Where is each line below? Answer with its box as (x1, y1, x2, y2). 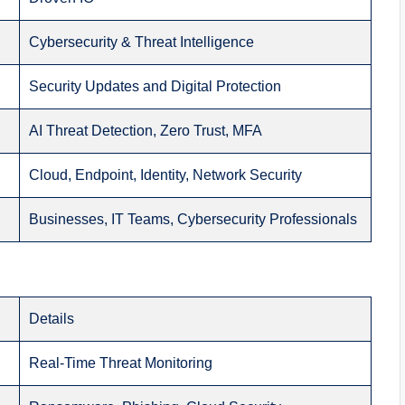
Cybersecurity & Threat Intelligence (29, 34, 255, 51)
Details (29, 311, 75, 327)
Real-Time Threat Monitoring (29, 355, 213, 372)
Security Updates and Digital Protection (29, 79, 282, 95)
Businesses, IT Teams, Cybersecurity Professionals (29, 212, 358, 228)
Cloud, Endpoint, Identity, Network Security (29, 167, 303, 184)
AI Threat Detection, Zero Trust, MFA (29, 123, 263, 139)
